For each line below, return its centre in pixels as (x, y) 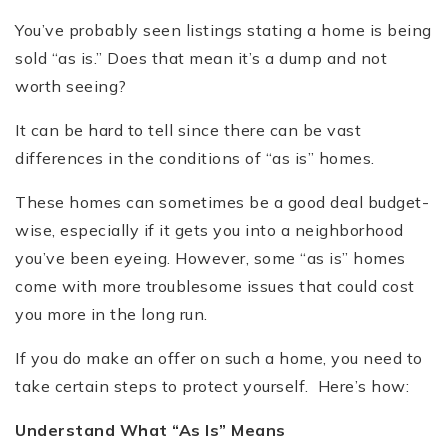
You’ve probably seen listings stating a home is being (223, 29)
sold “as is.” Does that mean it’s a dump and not (201, 57)
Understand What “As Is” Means (150, 429)
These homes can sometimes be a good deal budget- (222, 201)
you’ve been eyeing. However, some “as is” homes (210, 257)
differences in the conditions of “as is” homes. (195, 157)
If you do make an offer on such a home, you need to (219, 357)
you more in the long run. (111, 313)
